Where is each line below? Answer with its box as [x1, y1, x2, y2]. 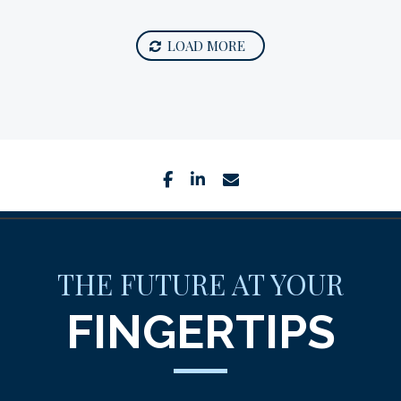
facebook [180, 168, 256, 188]
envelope [246, 168, 321, 188]
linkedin [212, 168, 273, 188]
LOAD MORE [167, 37, 245, 55]
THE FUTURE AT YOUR [57, 265, 344, 303]
